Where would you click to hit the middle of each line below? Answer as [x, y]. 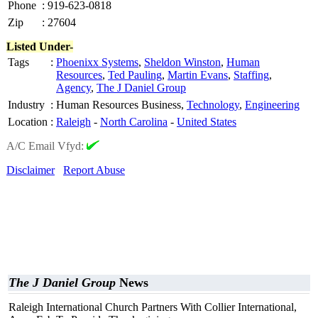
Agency [73, 88]
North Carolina [134, 122]
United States [207, 122]
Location [28, 122]
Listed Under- [40, 46]
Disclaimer [31, 170]
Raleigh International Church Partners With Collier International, [153, 307]
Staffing [251, 75]
